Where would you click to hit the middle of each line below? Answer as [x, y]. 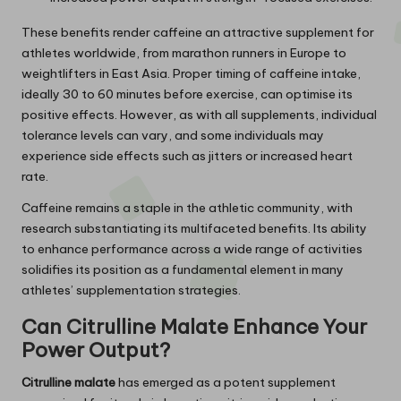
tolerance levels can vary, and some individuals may [173, 136]
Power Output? [96, 350]
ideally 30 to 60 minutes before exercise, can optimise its [187, 94]
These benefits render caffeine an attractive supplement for [198, 33]
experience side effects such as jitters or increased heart [187, 156]
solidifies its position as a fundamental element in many [183, 270]
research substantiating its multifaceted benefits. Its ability [194, 229]
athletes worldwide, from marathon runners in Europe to [184, 53]
